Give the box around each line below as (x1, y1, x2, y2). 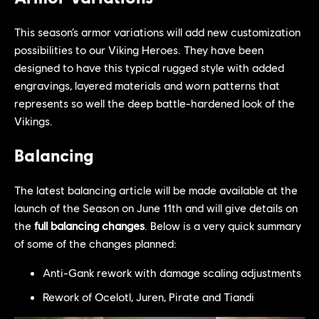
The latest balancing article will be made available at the (14, 183, 298, 197)
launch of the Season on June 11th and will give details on (14, 201, 298, 214)
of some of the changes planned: (14, 236, 177, 250)
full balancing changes (34, 219, 145, 232)
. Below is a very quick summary (145, 219, 301, 232)
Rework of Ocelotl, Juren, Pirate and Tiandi (43, 290, 254, 303)
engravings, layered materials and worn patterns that (14, 78, 280, 92)
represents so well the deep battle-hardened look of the (14, 96, 295, 110)
